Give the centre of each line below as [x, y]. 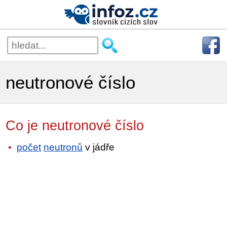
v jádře [99, 147]
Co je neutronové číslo [85, 126]
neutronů [63, 147]
